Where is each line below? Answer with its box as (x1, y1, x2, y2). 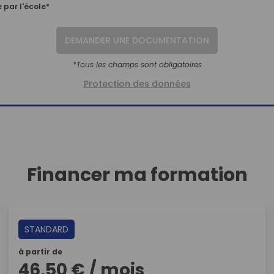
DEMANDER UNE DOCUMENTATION (65, 34, 209, 46)
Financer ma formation (26, 162, 248, 188)
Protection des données (83, 78, 191, 90)
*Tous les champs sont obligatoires (72, 59, 202, 70)
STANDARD (24, 223, 68, 235)
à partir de (18, 246, 62, 257)
